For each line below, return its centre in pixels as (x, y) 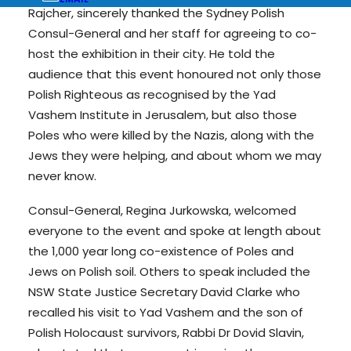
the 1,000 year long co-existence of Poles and (161, 251)
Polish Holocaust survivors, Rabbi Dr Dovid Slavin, (166, 333)
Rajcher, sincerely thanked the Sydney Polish (156, 13)
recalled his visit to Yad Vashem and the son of (166, 312)
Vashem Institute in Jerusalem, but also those (163, 115)
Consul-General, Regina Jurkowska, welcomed (162, 210)
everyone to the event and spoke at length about (175, 231)
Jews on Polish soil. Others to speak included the (169, 271)
